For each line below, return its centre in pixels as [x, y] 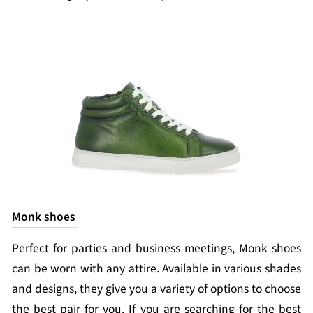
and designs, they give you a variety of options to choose [156, 289]
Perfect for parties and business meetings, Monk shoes [156, 248]
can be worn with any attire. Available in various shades [156, 269]
